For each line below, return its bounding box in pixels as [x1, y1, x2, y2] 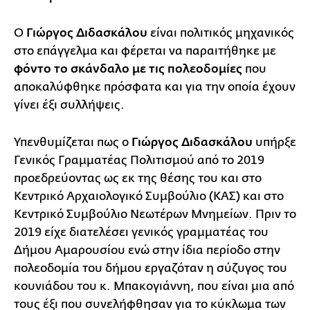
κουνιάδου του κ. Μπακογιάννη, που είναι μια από [14, 279, 294, 293]
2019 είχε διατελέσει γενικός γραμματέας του [14, 225, 268, 239]
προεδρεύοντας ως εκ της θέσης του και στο [14, 171, 262, 185]
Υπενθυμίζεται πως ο [14, 135, 131, 149]
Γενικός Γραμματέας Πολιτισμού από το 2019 [14, 153, 264, 167]
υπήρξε [253, 135, 296, 149]
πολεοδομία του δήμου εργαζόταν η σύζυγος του [14, 261, 287, 275]
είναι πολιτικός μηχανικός [147, 26, 294, 39]
